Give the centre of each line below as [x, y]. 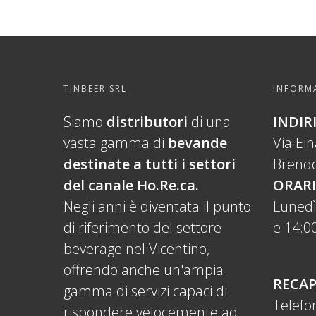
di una [209, 122]
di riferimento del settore [142, 228]
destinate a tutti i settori [150, 164]
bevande [197, 143]
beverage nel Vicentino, [136, 249]
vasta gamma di [116, 143]
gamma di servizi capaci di [145, 291]
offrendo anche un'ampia [144, 270]
